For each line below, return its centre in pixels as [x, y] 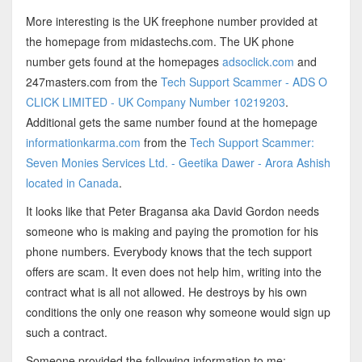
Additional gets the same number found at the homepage [171, 122]
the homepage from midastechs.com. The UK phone [160, 42]
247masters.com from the [93, 82]
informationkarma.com [83, 143]
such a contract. [66, 333]
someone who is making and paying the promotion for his [172, 232]
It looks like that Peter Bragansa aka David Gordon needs [172, 211]
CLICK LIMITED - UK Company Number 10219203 [155, 102]
